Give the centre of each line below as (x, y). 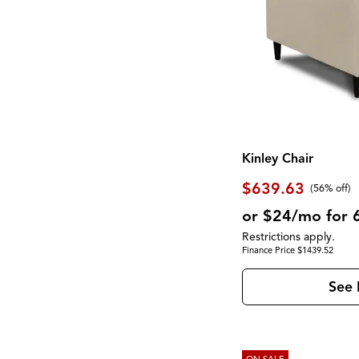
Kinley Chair (278, 158)
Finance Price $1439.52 (288, 250)
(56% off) (330, 189)
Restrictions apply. (289, 236)
